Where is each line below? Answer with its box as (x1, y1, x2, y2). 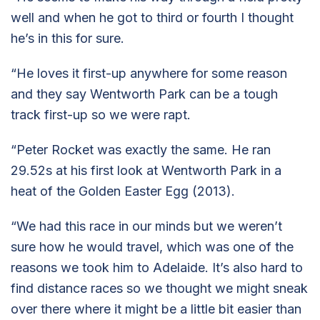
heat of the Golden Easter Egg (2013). (11, 183, 235, 199)
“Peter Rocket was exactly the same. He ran (11, 141, 271, 157)
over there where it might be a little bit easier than (11, 301, 301, 316)
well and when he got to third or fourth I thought (11, 9, 294, 25)
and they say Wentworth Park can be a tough (11, 86, 278, 101)
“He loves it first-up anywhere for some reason (11, 65, 287, 81)
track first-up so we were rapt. (11, 106, 191, 122)
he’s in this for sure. (11, 30, 124, 46)
